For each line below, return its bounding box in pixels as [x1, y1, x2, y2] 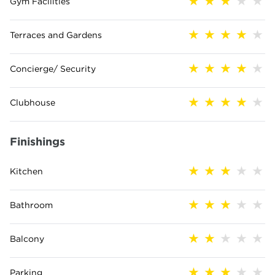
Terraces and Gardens [10, 30, 102, 39]
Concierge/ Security [10, 64, 96, 73]
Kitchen [10, 166, 43, 176]
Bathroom [10, 200, 53, 209]
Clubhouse [10, 98, 55, 107]
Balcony [10, 234, 44, 243]
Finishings [10, 135, 65, 147]
